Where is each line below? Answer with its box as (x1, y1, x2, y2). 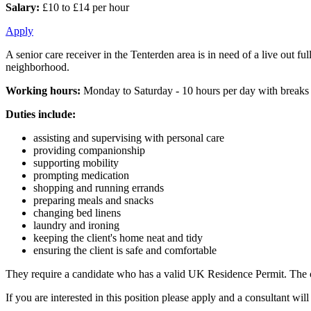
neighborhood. (6, 60, 69, 73)
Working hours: (6, 84, 81, 96)
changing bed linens (33, 206, 121, 219)
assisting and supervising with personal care (33, 131, 224, 144)
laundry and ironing (33, 219, 119, 231)
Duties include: (6, 108, 76, 120)
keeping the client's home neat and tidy (33, 231, 203, 244)
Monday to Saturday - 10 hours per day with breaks (81, 84, 309, 96)
